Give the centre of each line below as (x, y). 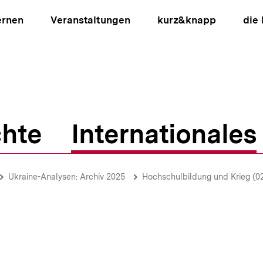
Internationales (164, 134)
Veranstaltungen (90, 20)
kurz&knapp (186, 20)
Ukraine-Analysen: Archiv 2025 (67, 177)
